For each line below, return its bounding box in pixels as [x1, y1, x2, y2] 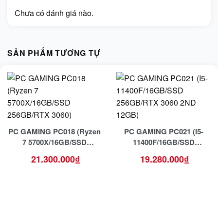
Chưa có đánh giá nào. [15, 7, 93, 18]
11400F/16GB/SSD [132, 136, 195, 147]
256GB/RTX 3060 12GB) [123, 147, 204, 158]
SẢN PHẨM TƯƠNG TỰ [7, 47, 101, 58]
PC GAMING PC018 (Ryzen [8, 126, 101, 137]
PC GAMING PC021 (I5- [124, 126, 203, 137]
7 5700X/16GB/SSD [22, 136, 87, 147]
